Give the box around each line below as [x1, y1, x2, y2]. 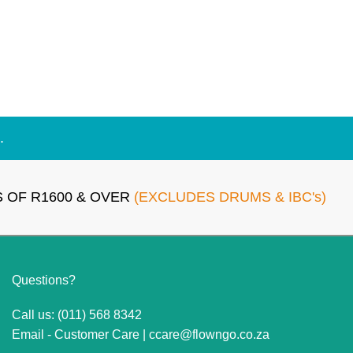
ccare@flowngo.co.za [148, 327, 269, 341]
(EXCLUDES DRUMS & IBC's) [134, 188, 327, 205]
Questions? [11, 273, 76, 287]
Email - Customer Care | [11, 327, 149, 341]
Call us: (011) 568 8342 [11, 307, 142, 321]
